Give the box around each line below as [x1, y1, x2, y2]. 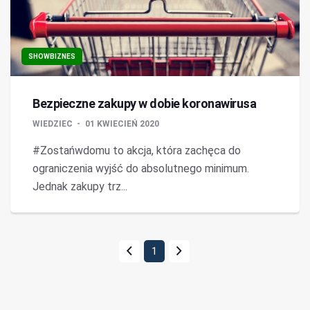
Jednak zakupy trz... [33, 180, 127, 193]
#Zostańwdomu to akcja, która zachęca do [33, 144, 241, 157]
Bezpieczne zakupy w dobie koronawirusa [33, 96, 256, 111]
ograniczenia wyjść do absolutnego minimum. [33, 162, 249, 175]
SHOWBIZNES [28, 53, 75, 60]
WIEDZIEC [33, 119, 75, 129]
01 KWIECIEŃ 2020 [85, 119, 159, 129]
